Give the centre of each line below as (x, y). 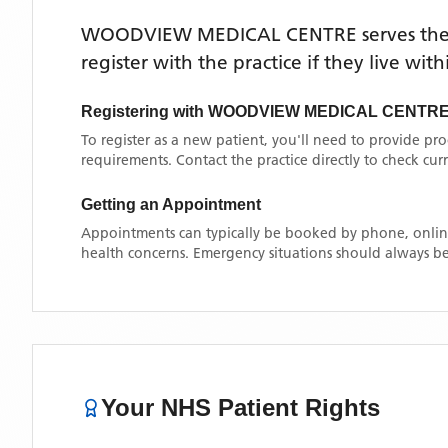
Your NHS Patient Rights (240, 407)
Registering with (144, 111)
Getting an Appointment (171, 204)
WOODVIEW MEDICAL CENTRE (219, 34)
